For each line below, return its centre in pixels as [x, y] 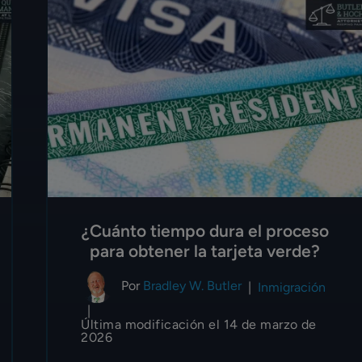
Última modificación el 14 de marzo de [199, 325]
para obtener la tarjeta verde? [205, 251]
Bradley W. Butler [193, 286]
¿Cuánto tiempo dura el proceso [205, 231]
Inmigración [292, 287]
